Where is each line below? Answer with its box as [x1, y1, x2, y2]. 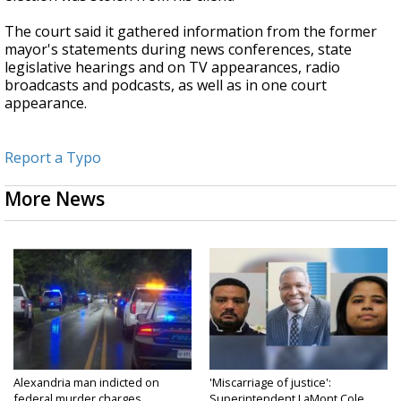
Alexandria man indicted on [13, 374, 159, 391]
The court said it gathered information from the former [4, 21, 377, 42]
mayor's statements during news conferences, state [4, 39, 352, 60]
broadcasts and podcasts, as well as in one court [4, 75, 327, 96]
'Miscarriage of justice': [209, 374, 331, 391]
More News [4, 186, 105, 212]
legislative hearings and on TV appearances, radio [4, 57, 340, 78]
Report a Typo [4, 148, 101, 168]
